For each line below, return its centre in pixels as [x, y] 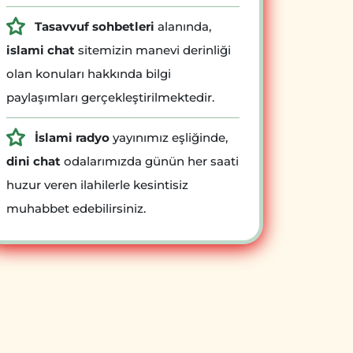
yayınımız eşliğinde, [169, 137]
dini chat [33, 161]
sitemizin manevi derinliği [153, 50]
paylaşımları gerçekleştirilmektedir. [110, 97]
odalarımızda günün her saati [150, 161]
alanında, [183, 26]
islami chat [41, 50]
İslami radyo [72, 137]
